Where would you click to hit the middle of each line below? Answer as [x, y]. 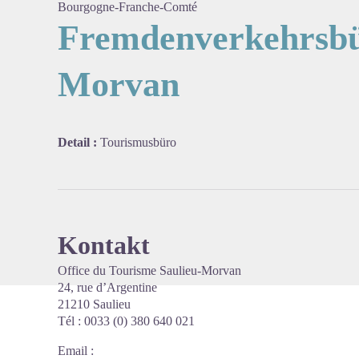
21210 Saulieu [94, 304]
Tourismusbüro [138, 142]
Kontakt [104, 245]
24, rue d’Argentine [107, 287]
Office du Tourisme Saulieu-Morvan [149, 270]
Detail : [79, 142]
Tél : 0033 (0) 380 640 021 [126, 321]
